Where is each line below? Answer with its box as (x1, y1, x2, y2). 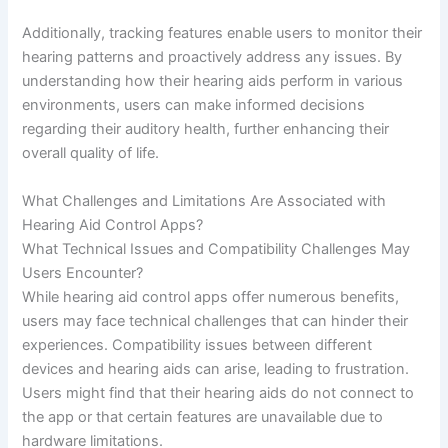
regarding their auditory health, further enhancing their (22, 120, 390, 139)
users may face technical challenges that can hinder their (22, 311, 409, 330)
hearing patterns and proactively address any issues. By (22, 48, 403, 67)
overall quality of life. (22, 144, 160, 163)
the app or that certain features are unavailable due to (22, 407, 384, 426)
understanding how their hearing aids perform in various (22, 72, 404, 91)
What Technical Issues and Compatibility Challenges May (22, 239, 411, 258)
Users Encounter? (22, 263, 144, 282)
